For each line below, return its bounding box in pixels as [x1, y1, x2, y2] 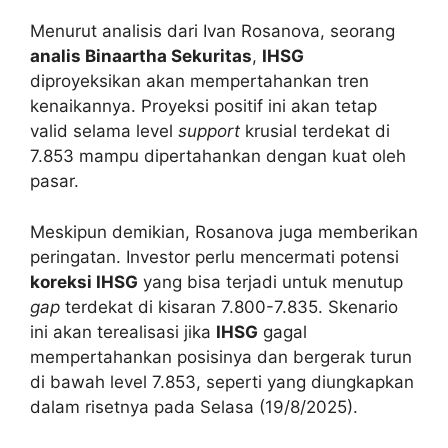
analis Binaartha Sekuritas [30, 46, 252, 67]
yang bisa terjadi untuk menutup [138, 271, 403, 292]
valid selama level [30, 121, 178, 142]
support [178, 121, 240, 142]
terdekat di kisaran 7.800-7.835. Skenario [60, 296, 398, 317]
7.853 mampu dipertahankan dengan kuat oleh [30, 146, 406, 167]
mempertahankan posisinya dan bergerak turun [30, 346, 412, 367]
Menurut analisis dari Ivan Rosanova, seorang [30, 21, 395, 42]
